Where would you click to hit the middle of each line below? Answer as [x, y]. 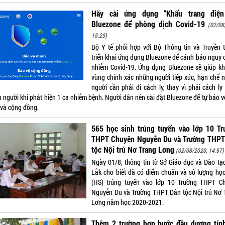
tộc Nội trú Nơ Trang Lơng [133, 149]
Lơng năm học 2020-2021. [128, 202]
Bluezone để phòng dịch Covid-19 [148, 24]
